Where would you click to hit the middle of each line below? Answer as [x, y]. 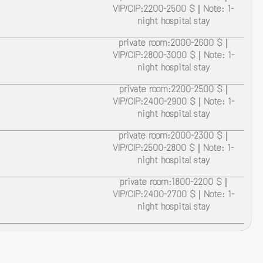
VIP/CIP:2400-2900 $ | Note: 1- [173, 103]
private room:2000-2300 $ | [173, 137]
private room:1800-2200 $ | [173, 183]
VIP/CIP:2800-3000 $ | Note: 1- [173, 57]
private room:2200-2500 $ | [173, 91]
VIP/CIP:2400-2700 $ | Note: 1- [173, 196]
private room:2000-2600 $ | [173, 44]
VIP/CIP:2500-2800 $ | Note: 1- [173, 149]
